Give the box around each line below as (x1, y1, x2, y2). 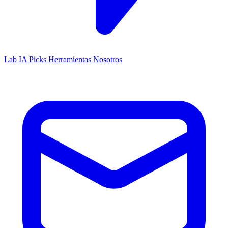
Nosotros (93, 55, 122, 64)
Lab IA (4, 55, 29, 64)
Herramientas (48, 55, 93, 64)
